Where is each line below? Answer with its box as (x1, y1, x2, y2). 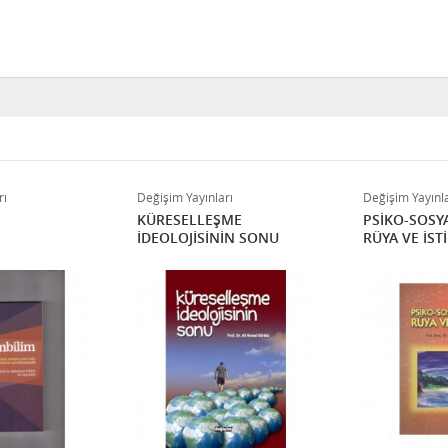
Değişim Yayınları (137, 189, 233, 205)
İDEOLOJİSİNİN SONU (137, 228, 279, 247)
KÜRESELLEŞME (137, 210, 242, 229)
